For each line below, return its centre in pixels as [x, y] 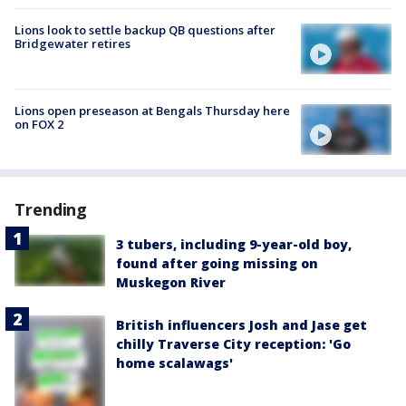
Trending [51, 210]
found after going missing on [217, 264]
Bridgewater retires [72, 43]
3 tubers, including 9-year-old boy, [234, 245]
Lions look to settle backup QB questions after [145, 29]
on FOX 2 [39, 125]
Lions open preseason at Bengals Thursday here [152, 111]
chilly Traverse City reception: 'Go [233, 344]
